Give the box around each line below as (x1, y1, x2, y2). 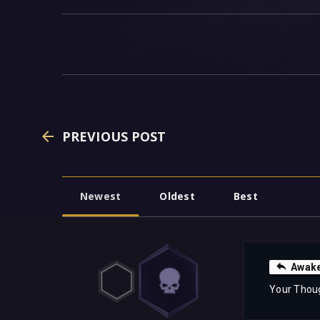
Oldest (159, 189, 195, 204)
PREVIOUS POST (62, 128, 166, 146)
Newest (80, 189, 121, 204)
